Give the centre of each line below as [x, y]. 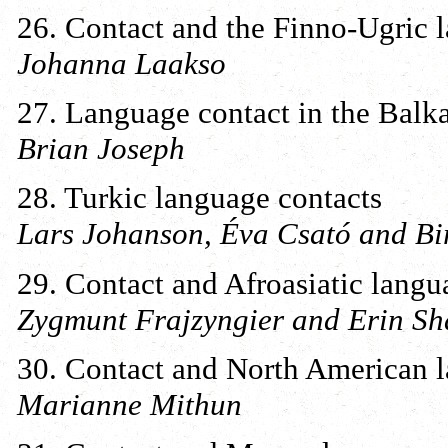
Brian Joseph [101, 149]
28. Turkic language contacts [199, 198]
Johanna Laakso [121, 63]
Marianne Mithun [129, 405]
